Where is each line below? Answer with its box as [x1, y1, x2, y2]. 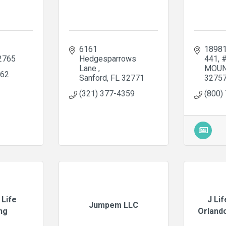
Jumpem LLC [88, 199, 138, 211]
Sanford [79, 72, 107, 84]
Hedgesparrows [79, 53, 136, 65]
